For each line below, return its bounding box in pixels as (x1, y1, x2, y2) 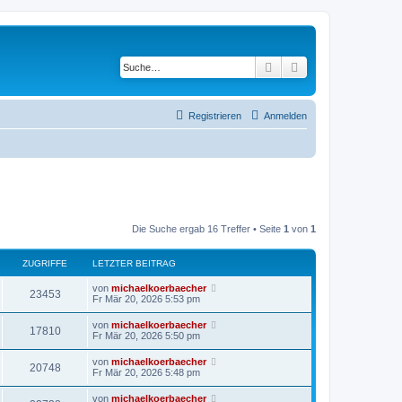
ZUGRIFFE (22, 258, 67, 268)
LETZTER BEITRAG (92, 258, 176, 268)
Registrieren (188, 109, 241, 121)
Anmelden (264, 109, 307, 121)
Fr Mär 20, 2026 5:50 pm (92, 330, 200, 341)
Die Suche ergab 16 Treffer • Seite (132, 223, 284, 234)
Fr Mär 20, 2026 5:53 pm (92, 293, 200, 304)
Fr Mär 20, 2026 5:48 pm (92, 367, 200, 378)
